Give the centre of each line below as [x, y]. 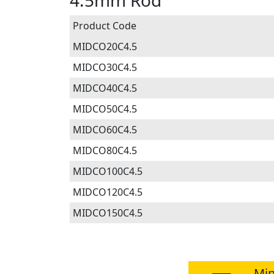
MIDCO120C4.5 [108, 192]
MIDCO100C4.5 [108, 171]
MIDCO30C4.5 [105, 67]
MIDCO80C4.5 [105, 150]
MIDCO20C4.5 [105, 46]
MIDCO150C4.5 [108, 213]
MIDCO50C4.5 [105, 109]
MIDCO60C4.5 [105, 130]
